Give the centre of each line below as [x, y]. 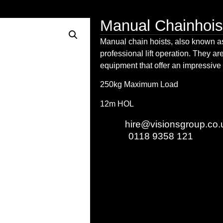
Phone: [114, 136]
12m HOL [117, 104]
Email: [112, 124]
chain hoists [150, 41]
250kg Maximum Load [139, 85]
